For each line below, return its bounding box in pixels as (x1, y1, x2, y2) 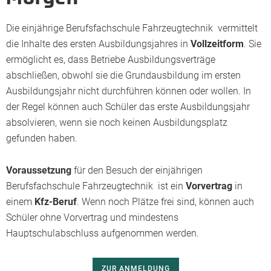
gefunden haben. (6, 132, 77, 144)
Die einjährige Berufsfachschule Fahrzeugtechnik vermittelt (6, 22, 258, 34)
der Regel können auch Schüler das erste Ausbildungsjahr (6, 101, 250, 113)
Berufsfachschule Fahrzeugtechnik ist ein (6, 180, 186, 192)
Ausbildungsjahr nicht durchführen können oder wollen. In (6, 85, 251, 97)
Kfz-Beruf (34, 196, 77, 207)
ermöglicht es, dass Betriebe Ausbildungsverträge (6, 54, 215, 65)
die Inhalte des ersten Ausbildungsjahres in (6, 38, 191, 50)
